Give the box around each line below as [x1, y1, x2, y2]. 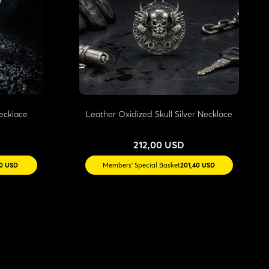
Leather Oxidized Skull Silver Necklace [85, 109, 232, 120]
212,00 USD [133, 139, 185, 151]
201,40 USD [180, 161, 216, 170]
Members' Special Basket [103, 161, 181, 170]
